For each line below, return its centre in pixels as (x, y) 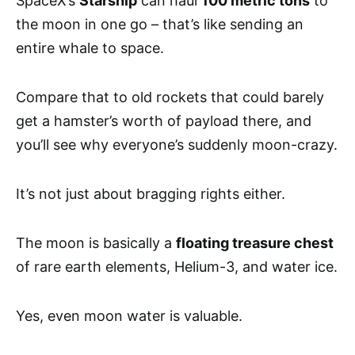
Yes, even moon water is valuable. (129, 316)
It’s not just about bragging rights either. (151, 194)
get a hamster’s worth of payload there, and (164, 121)
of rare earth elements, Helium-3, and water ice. (177, 267)
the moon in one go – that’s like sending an (160, 25)
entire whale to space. (90, 48)
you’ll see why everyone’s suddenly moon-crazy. (177, 145)
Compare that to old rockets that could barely (170, 97)
